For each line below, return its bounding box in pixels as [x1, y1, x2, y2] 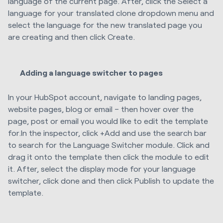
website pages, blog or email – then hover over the [8, 104, 194, 113]
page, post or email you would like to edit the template [8, 115, 208, 125]
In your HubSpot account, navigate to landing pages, [8, 92, 202, 102]
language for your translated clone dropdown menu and [8, 7, 214, 17]
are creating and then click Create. [8, 31, 135, 41]
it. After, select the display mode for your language [8, 163, 196, 173]
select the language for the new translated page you [8, 19, 202, 29]
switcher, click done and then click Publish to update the [8, 175, 214, 185]
